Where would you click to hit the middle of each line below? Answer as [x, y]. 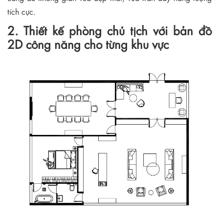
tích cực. [22, 11]
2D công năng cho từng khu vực [90, 44]
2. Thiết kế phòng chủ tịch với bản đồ [109, 30]
